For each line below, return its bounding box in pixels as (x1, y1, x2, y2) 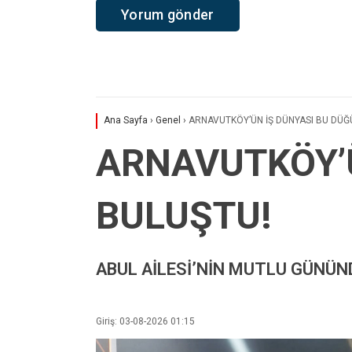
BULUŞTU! (96, 193, 272, 239)
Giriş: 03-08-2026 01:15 (96, 315, 195, 327)
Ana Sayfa (104, 115, 148, 126)
